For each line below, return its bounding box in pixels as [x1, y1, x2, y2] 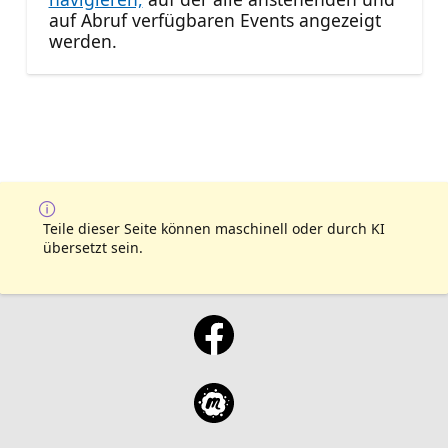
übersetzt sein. [43, 238, 143, 258]
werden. [48, 28, 117, 53]
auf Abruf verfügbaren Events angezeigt [48, 7, 381, 32]
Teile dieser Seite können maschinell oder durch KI [43, 219, 385, 239]
